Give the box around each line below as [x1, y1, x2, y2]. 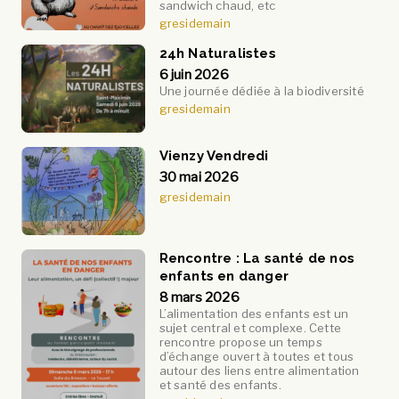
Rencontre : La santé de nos [159, 249, 355, 266]
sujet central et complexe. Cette [159, 320, 342, 335]
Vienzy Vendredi [159, 147, 269, 164]
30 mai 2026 [159, 168, 239, 185]
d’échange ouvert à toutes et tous [159, 348, 354, 363]
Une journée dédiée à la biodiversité [159, 83, 364, 98]
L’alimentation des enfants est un [159, 305, 349, 321]
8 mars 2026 [159, 289, 240, 305]
